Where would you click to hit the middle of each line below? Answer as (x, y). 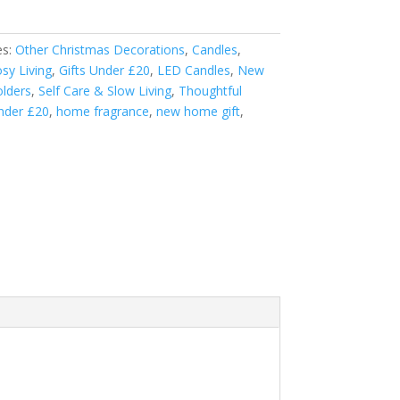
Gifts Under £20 (104, 70)
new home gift (198, 111)
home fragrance (102, 111)
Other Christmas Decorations (100, 50)
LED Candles (193, 70)
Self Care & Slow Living (104, 91)
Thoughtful (210, 91)
